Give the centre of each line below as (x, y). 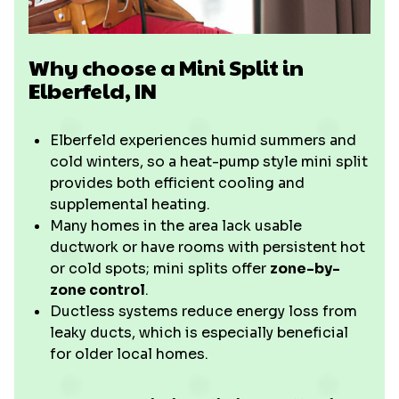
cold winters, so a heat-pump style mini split (209, 162)
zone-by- (305, 269)
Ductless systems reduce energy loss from (204, 311)
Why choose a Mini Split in (166, 67)
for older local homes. (129, 354)
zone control (98, 290)
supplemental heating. (130, 204)
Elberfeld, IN (93, 90)
